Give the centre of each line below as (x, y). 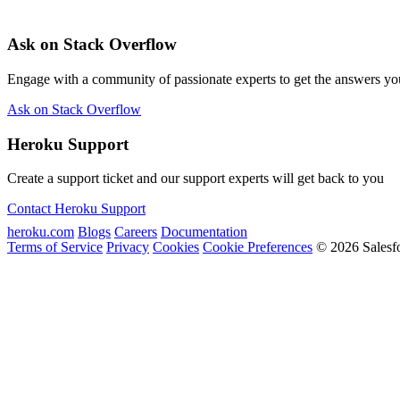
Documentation (204, 232)
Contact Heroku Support (76, 209)
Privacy (128, 247)
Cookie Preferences (258, 247)
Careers (136, 232)
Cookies (176, 247)
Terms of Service (55, 247)
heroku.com (41, 232)
